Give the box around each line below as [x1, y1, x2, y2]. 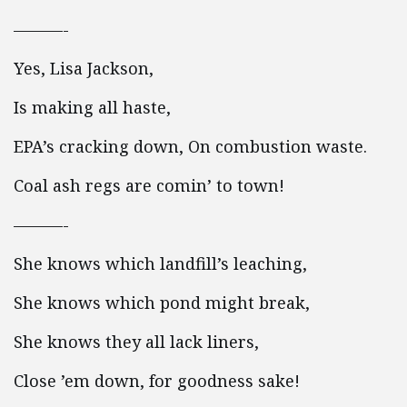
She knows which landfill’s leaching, [14, 253, 307, 274]
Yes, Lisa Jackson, [14, 57, 154, 79]
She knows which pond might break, [14, 292, 310, 313]
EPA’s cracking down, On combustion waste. [14, 135, 367, 157]
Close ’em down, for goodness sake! [14, 370, 300, 392]
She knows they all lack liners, [14, 331, 259, 352]
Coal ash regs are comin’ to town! [14, 174, 284, 196]
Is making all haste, [14, 96, 171, 118]
